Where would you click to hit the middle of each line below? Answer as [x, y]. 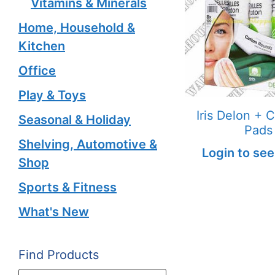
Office [37, 71]
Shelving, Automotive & [88, 144]
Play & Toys [52, 95]
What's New [54, 212]
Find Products [59, 255]
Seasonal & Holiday [75, 120]
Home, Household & [77, 28]
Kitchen [42, 46]
